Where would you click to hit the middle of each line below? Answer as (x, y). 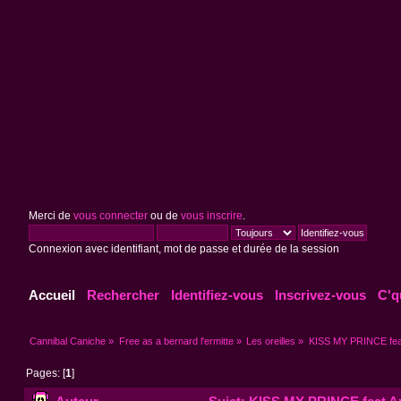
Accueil (52, 295)
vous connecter (110, 216)
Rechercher (124, 295)
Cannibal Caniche (68, 341)
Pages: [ (46, 374)
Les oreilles (271, 341)
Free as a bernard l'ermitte (176, 341)
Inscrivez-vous (321, 295)
